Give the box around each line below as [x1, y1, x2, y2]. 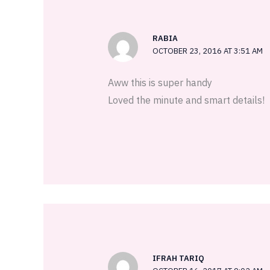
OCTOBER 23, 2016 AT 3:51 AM [152, 46, 263, 57]
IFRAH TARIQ [152, 253, 204, 263]
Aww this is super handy [107, 76, 212, 89]
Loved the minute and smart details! [107, 93, 265, 106]
